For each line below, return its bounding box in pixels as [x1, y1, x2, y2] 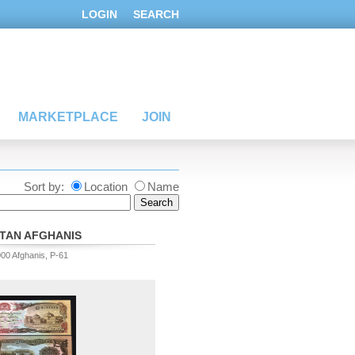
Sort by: [24, 180, 67, 193]
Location [84, 180, 131, 193]
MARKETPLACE [18, 110, 118, 124]
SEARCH [133, 8, 179, 21]
